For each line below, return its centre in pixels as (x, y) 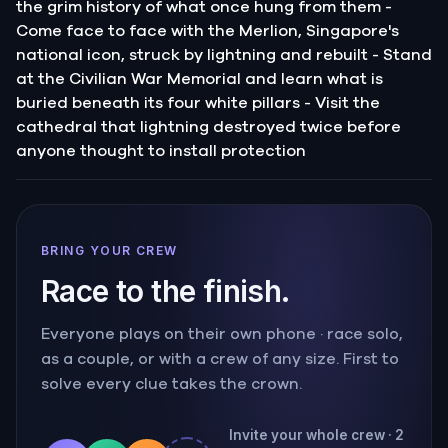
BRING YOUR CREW (109, 250)
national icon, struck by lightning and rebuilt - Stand (224, 54)
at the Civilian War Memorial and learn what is (199, 78)
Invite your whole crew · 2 (316, 434)
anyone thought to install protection (161, 150)
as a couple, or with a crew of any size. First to (220, 359)
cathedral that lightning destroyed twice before (208, 126)
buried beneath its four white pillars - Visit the (198, 102)
